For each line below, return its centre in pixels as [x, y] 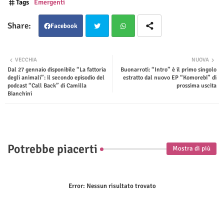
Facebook [64, 26]
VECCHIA [26, 59]
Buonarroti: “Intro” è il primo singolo [168, 69]
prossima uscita [196, 85]
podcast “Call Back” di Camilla [47, 85]
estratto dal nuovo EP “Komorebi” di [170, 77]
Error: [76, 186]
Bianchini [20, 93]
